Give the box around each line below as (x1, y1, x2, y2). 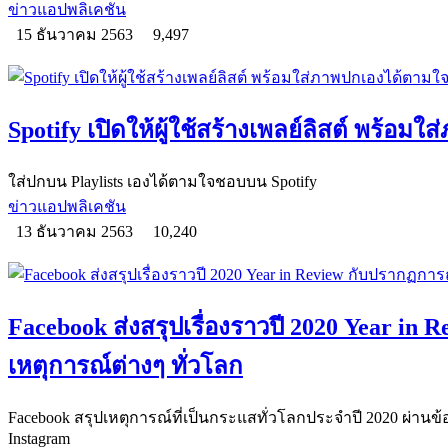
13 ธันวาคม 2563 (8, 223, 145, 241)
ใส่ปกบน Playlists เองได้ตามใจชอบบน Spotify (8, 173, 317, 191)
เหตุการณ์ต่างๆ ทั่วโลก (8, 353, 243, 380)
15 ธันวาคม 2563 (8, 26, 145, 44)
